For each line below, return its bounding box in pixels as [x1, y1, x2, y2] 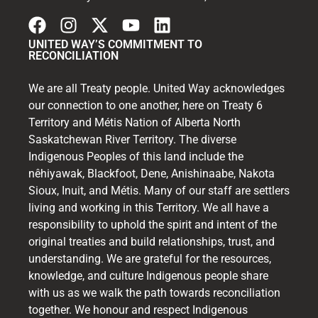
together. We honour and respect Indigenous [28, 302, 248, 317]
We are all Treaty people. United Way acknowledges [28, 81, 285, 95]
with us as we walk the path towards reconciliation [28, 285, 280, 300]
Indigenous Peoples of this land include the [28, 149, 243, 163]
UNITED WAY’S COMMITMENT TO [28, 37, 202, 51]
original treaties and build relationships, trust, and [28, 234, 275, 248]
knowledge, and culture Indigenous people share [28, 268, 268, 283]
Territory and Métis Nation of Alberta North [28, 115, 241, 129]
